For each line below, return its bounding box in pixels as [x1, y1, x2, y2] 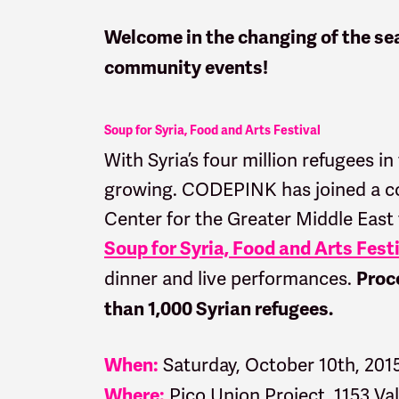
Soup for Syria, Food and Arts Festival [104, 122, 321, 138]
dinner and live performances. [104, 265, 356, 290]
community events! [104, 55, 272, 79]
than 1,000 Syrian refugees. [104, 297, 333, 321]
